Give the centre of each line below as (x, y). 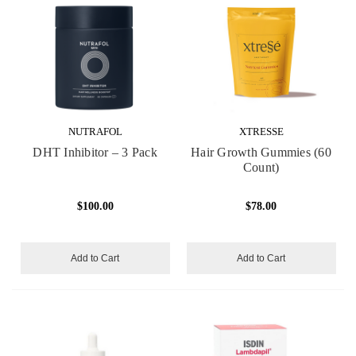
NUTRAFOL (95, 132)
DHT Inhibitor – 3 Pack (95, 153)
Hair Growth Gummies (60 (261, 153)
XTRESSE (261, 132)
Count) (261, 168)
